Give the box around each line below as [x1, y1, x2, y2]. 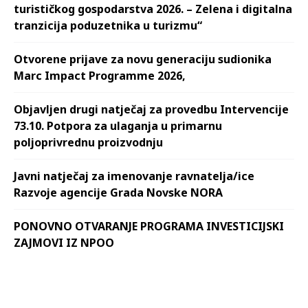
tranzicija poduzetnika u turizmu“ [14, 17, 202, 33]
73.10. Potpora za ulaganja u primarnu [14, 118, 222, 133]
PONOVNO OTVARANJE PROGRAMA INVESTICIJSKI [14, 218, 284, 234]
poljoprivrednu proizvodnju [14, 134, 163, 150]
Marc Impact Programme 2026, [14, 67, 186, 83]
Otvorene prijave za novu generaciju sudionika [14, 51, 272, 67]
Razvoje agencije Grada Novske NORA [14, 184, 223, 200]
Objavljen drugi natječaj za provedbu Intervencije [14, 101, 289, 117]
